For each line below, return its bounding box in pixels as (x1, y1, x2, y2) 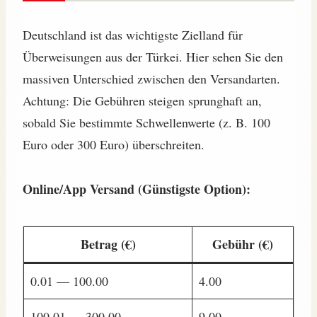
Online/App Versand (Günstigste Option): (23, 180, 250, 199)
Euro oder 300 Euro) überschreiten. (23, 136, 204, 154)
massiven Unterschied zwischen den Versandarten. (23, 70, 280, 88)
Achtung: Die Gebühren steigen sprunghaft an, (23, 92, 262, 110)
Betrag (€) (80, 235, 136, 254)
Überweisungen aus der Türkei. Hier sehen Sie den (23, 48, 283, 66)
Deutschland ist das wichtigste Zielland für (23, 26, 243, 44)
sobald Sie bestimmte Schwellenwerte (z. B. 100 (23, 114, 270, 132)
